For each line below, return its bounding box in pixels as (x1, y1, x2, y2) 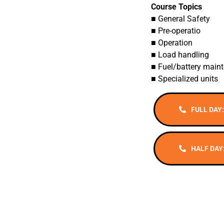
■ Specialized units (150, 73, 218, 83)
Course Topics (150, 1, 202, 11)
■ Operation (150, 37, 192, 47)
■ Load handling (150, 49, 209, 59)
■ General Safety (150, 13, 210, 23)
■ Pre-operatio (150, 25, 200, 35)
